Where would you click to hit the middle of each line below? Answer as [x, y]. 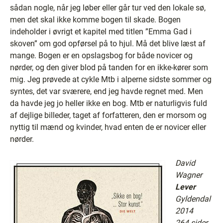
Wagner [189, 175]
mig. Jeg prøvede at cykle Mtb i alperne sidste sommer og [111, 79]
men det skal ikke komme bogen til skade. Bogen [95, 20]
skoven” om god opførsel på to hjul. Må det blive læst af [108, 44]
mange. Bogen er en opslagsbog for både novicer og [101, 56]
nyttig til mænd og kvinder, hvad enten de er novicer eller [108, 127]
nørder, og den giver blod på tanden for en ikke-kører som [109, 67]
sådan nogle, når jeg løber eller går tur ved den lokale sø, [108, 8]
